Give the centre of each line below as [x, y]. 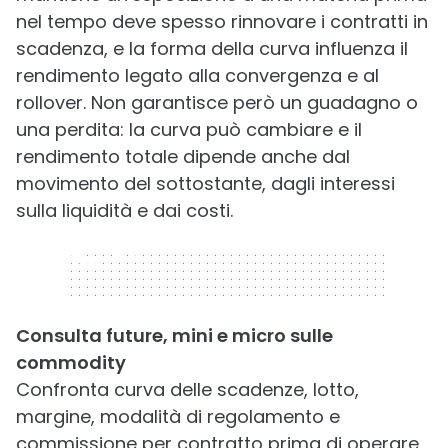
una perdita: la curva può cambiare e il [189, 129]
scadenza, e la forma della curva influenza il [212, 48]
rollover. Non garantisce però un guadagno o [217, 102]
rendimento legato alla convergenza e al [197, 75]
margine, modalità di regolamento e [178, 416]
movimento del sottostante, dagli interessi [205, 183]
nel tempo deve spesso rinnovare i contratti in [222, 21]
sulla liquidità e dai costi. [124, 210]
